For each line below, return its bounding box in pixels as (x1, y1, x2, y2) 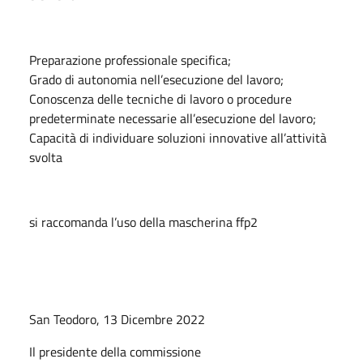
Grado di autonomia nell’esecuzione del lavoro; (29, 69, 284, 89)
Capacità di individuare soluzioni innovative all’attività (29, 127, 327, 147)
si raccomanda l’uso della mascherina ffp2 (29, 211, 258, 232)
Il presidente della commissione (29, 341, 204, 361)
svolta (29, 147, 62, 167)
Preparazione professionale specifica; (29, 49, 231, 70)
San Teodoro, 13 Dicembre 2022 (29, 309, 205, 329)
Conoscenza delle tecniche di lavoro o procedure (29, 88, 292, 109)
